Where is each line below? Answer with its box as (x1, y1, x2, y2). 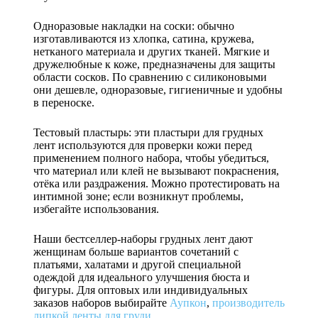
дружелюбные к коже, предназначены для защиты (33, 58, 275, 70)
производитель (212, 297, 285, 309)
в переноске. (33, 97, 94, 109)
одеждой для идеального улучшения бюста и (33, 271, 250, 283)
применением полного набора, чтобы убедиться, (33, 152, 269, 164)
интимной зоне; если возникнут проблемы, (33, 190, 243, 202)
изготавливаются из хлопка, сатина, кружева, (33, 33, 254, 45)
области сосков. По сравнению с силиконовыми (33, 71, 267, 83)
